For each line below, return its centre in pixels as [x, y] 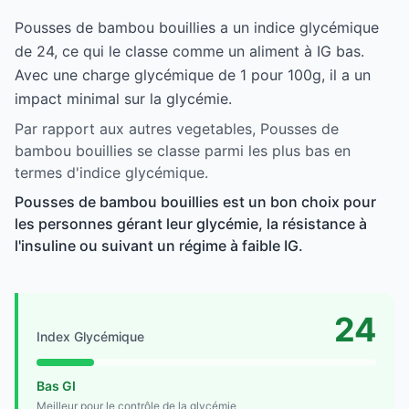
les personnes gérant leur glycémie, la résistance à [191, 223]
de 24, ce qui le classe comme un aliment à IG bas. [189, 51]
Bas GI [56, 385]
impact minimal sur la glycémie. [123, 98]
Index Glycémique [90, 336]
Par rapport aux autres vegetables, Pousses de [177, 128]
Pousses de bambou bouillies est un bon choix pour [195, 201]
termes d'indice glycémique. [111, 172]
